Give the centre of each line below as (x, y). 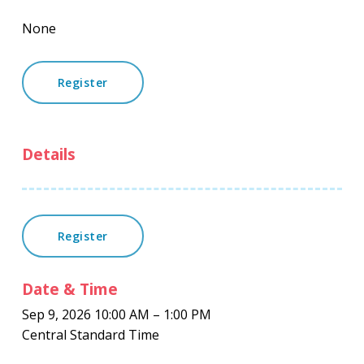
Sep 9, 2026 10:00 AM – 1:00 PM (116, 314)
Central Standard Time (90, 335)
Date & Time (69, 289)
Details (48, 154)
